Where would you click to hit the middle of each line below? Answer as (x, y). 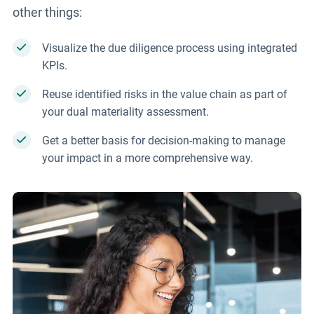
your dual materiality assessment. (125, 111)
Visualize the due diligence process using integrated (169, 48)
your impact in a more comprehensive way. (147, 158)
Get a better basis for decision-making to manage (163, 140)
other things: (47, 12)
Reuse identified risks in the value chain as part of (164, 94)
